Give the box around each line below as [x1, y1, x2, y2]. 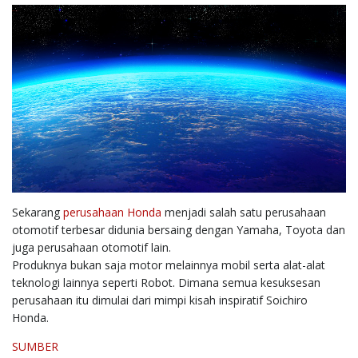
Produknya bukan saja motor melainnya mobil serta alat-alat [12, 257, 325, 273]
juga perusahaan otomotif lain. [12, 240, 171, 256]
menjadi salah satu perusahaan [161, 205, 326, 221]
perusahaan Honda [63, 205, 161, 221]
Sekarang [12, 205, 63, 221]
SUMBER [12, 339, 58, 355]
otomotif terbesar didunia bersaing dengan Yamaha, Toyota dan [12, 222, 345, 238]
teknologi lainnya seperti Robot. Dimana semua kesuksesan [12, 275, 320, 291]
